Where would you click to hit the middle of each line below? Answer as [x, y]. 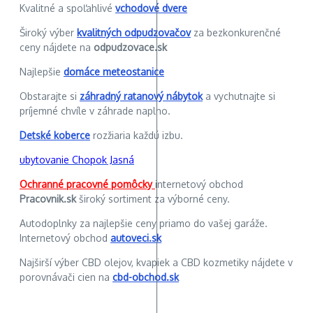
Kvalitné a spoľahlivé [67, 8]
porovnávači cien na [66, 277]
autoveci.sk [136, 238]
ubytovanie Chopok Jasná [77, 160]
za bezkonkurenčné [236, 33]
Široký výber [48, 33]
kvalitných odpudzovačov [134, 33]
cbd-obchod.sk [146, 277]
